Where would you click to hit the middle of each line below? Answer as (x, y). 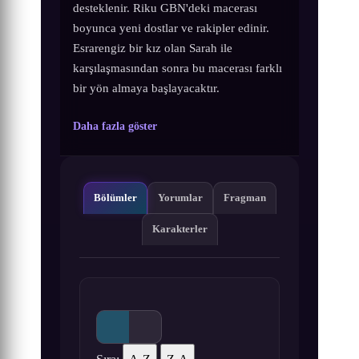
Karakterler (179, 229)
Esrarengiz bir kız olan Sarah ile (153, 47)
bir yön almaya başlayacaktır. (147, 87)
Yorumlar (180, 198)
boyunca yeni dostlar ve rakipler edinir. (171, 27)
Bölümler (115, 198)
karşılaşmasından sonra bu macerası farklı (178, 67)
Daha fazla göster (115, 126)
